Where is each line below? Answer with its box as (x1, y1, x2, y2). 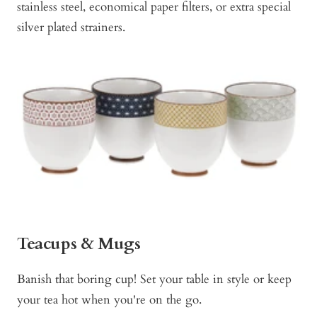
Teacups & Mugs (17, 232, 141, 256)
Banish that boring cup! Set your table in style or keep (17, 271, 292, 288)
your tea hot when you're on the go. (17, 292, 202, 309)
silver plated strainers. (17, 19, 129, 36)
